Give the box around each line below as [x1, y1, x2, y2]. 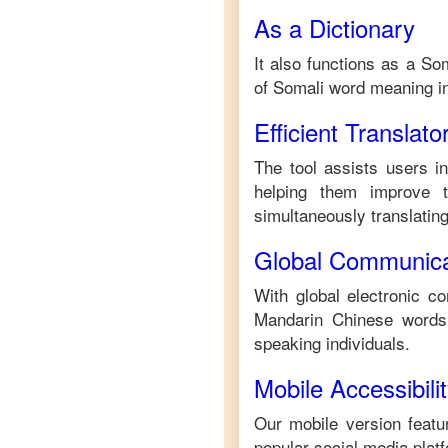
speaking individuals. [254, 330, 410, 355]
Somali [273, 74, 324, 99]
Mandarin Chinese [254, 306, 393, 331]
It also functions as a [254, 50, 421, 75]
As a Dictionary [254, 10, 415, 45]
